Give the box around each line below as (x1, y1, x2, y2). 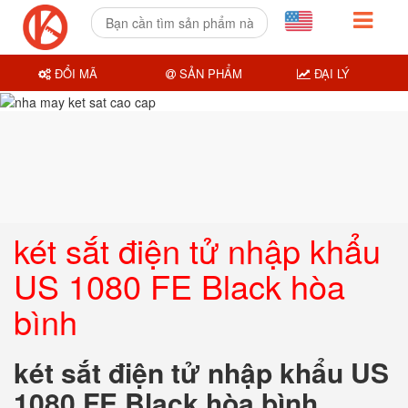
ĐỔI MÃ (51, 64, 98, 82)
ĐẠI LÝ (310, 64, 350, 82)
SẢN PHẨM (175, 64, 242, 82)
